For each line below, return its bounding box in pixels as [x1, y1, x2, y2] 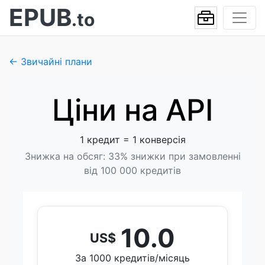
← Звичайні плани [9, 56, 92, 67]
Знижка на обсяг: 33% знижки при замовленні [24, 150, 241, 162]
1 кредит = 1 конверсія [79, 134, 186, 146]
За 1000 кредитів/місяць [75, 252, 190, 264]
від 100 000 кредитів [84, 164, 181, 176]
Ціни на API [52, 92, 213, 128]
